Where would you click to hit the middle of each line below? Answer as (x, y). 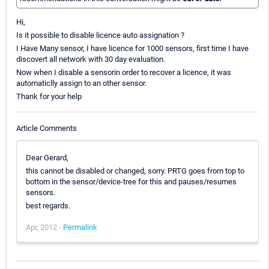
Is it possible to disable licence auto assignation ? (100, 35)
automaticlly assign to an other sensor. (81, 83)
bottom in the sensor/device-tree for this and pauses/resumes (131, 181)
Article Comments (47, 128)
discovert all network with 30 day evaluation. (91, 59)
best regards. (48, 205)
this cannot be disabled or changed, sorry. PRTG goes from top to (135, 171)
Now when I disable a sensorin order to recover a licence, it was (124, 73)
